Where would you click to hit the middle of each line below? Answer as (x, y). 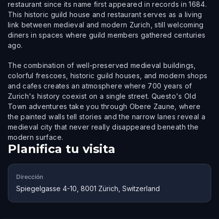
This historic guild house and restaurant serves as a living (105, 14)
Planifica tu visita (62, 149)
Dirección (30, 177)
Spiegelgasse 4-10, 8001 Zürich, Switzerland (88, 188)
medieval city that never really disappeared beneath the (103, 127)
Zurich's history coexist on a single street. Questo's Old (102, 96)
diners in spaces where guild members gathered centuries (107, 35)
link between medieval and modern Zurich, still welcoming (106, 25)
